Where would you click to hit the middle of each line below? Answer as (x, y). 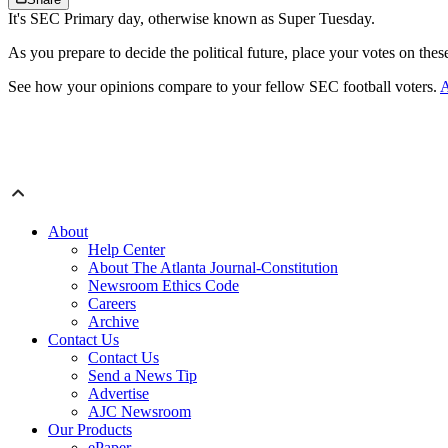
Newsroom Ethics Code (163, 286)
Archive (113, 322)
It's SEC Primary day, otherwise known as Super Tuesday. (191, 19)
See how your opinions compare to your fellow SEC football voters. (224, 87)
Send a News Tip (142, 376)
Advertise (118, 394)
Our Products (90, 430)
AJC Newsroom (139, 412)
